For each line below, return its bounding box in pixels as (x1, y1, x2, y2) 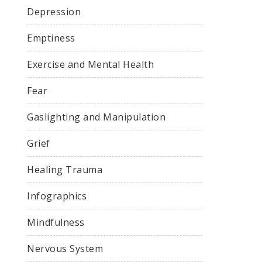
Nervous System (27, 242, 103, 256)
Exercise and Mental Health (27, 58, 154, 71)
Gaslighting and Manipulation (27, 111, 166, 124)
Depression (27, 5, 81, 19)
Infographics (27, 189, 87, 203)
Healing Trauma (27, 163, 102, 177)
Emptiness (27, 32, 75, 45)
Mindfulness (27, 216, 85, 229)
